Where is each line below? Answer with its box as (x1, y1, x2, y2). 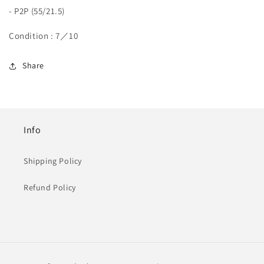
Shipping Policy (24, 156, 82, 166)
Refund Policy (24, 182, 76, 193)
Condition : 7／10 (9, 30, 78, 41)
